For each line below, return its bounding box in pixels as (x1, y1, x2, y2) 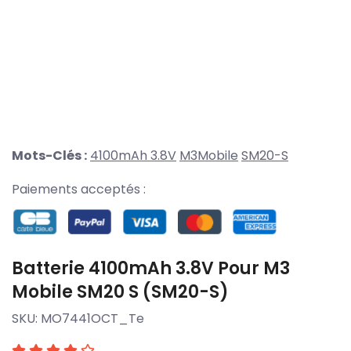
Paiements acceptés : (12, 180, 146, 199)
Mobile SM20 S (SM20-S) (12, 279, 229, 304)
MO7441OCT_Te (41, 309, 144, 327)
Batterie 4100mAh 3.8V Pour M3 (12, 255, 290, 280)
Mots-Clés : (12, 147, 87, 165)
